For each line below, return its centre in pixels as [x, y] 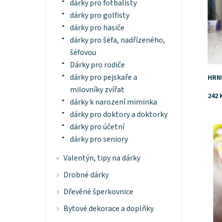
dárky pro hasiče [97, 28]
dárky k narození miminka [113, 102]
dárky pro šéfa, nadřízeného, [117, 40]
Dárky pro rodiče [97, 65]
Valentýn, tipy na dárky [102, 158]
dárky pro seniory [99, 139]
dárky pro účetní [97, 127]
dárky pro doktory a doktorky [118, 115]
